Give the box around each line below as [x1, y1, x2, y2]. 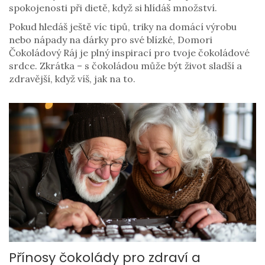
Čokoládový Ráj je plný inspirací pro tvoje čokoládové [9, 47, 250, 59]
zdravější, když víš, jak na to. [9, 73, 135, 85]
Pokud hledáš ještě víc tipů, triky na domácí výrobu [9, 21, 237, 33]
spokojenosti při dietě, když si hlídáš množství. [9, 2, 217, 14]
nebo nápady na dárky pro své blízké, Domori [9, 34, 212, 46]
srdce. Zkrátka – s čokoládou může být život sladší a [9, 60, 242, 72]
